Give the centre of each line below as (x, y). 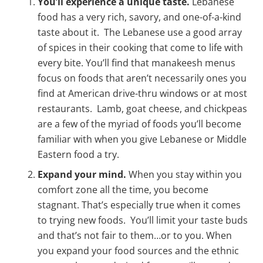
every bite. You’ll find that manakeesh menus (136, 63)
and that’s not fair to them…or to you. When (135, 235)
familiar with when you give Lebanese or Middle (142, 139)
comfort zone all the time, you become (123, 190)
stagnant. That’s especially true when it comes (139, 205)
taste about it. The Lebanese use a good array (140, 32)
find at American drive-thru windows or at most (142, 93)
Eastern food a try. (78, 154)
